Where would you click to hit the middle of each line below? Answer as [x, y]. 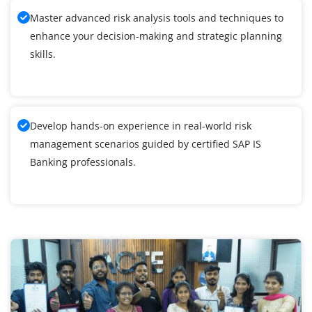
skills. [43, 54]
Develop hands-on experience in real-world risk [141, 126]
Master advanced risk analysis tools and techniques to [157, 18]
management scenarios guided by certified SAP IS [146, 144]
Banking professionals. [83, 162]
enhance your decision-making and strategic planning [156, 36]
